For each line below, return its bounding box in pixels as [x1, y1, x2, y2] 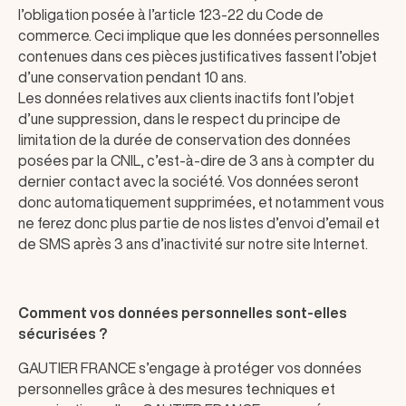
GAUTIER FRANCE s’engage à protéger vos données [18, 361, 362, 375]
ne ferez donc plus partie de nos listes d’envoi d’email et [18, 216, 380, 230]
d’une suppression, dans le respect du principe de [18, 111, 341, 126]
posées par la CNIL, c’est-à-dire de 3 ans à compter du [18, 153, 374, 168]
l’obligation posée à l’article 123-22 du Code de [18, 7, 324, 22]
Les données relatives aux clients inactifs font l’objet [18, 91, 354, 105]
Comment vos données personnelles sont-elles [18, 305, 347, 320]
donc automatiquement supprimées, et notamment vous [18, 195, 384, 209]
